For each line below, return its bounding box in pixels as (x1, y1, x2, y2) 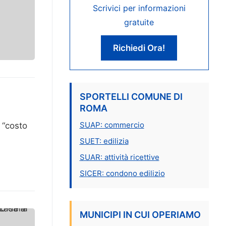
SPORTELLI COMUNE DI (79, 91, 183, 102)
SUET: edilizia (79, 136, 129, 146)
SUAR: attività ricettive (79, 152, 159, 162)
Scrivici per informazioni (92, 3, 186, 13)
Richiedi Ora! (113, 42, 165, 53)
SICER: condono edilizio (79, 168, 165, 178)
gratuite (124, 17, 154, 27)
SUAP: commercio (79, 120, 144, 130)
